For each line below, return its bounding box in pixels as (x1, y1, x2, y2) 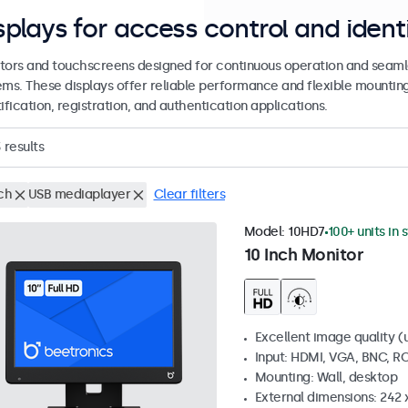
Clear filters (153, 187, 225, 203)
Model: (243, 224, 288, 240)
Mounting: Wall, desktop (254, 370, 397, 386)
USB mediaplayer (27, 187, 130, 203)
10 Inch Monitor (243, 245, 363, 266)
